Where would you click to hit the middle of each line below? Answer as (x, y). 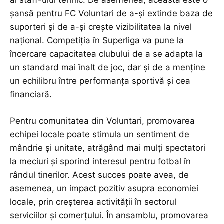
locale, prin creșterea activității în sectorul (93, 202)
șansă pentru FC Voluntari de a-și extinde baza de (111, 13)
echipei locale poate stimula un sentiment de (100, 134)
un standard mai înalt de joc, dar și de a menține (108, 67)
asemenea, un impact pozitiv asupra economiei (104, 188)
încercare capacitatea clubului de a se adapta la (106, 54)
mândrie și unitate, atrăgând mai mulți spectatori (108, 148)
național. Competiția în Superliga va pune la (97, 40)
